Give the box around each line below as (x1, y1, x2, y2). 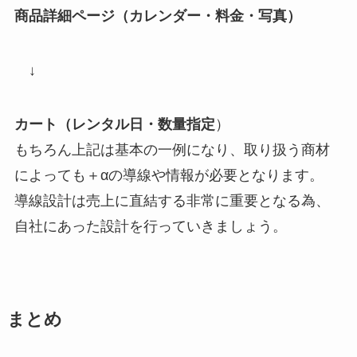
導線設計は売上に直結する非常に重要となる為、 (14, 192, 330, 209)
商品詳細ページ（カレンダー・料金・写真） (14, 7, 301, 24)
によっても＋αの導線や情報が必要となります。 (14, 167, 324, 183)
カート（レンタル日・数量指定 (14, 116, 215, 132)
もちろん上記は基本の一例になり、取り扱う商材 (14, 141, 330, 158)
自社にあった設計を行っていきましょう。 (14, 218, 287, 234)
